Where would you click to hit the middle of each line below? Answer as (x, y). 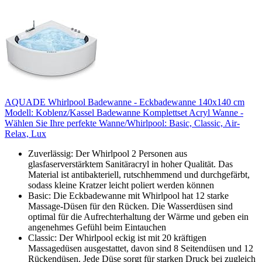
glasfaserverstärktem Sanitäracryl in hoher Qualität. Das (130, 164)
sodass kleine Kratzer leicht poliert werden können (121, 185)
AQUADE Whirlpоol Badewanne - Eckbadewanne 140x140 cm (125, 102)
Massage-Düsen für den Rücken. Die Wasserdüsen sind (130, 206)
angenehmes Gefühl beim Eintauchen (97, 227)
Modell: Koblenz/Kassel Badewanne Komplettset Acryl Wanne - (124, 112)
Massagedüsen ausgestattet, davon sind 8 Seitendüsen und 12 (141, 248)
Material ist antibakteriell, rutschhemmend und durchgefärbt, (139, 174)
